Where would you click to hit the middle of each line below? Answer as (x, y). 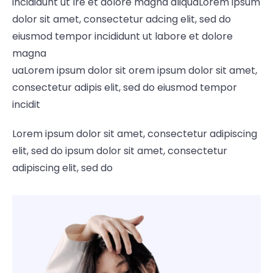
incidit (26, 104)
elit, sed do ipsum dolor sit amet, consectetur (120, 151)
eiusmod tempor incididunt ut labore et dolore (122, 36)
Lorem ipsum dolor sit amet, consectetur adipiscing (135, 133)
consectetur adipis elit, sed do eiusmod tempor (125, 87)
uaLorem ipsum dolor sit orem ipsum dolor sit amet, (135, 70)
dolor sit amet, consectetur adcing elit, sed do (122, 19)
